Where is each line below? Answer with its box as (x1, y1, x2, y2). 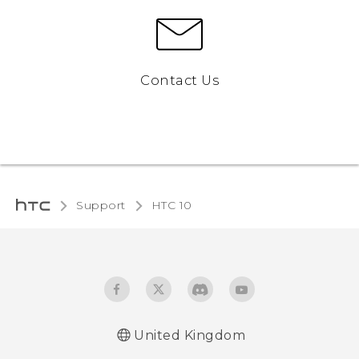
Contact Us (140, 72, 219, 89)
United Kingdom (134, 328, 245, 344)
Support (76, 198, 126, 213)
